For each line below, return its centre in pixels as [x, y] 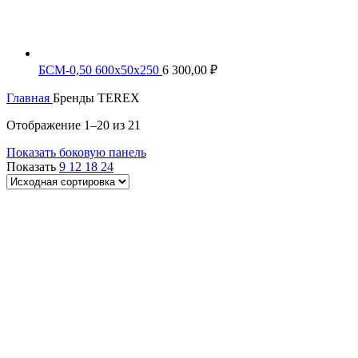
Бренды [75, 98]
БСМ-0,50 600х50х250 [100, 70]
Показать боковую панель [76, 153]
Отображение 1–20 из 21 [74, 125]
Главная [30, 98]
